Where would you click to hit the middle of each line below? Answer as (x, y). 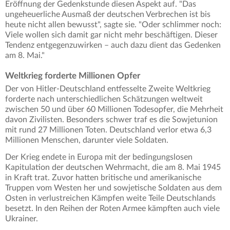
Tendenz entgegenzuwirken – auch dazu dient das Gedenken (113, 45)
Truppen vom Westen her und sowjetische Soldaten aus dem (113, 188)
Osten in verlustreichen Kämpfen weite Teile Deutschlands (110, 198)
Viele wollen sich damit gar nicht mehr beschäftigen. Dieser (111, 35)
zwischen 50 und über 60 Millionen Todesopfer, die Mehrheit (114, 110)
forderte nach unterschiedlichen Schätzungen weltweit (104, 99)
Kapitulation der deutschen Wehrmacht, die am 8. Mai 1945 (113, 168)
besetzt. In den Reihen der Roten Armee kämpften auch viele (112, 209)
